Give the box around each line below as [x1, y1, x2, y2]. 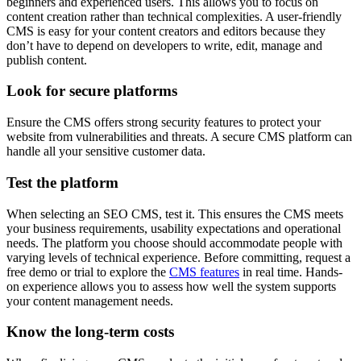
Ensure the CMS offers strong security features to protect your [6, 115, 321, 130]
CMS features [169, 264, 239, 279]
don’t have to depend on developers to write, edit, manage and [6, 38, 322, 52]
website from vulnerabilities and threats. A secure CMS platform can [6, 130, 352, 144]
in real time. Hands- [239, 264, 342, 279]
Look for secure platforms [6, 82, 177, 100]
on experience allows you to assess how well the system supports [6, 279, 336, 293]
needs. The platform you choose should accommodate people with [6, 235, 342, 250]
